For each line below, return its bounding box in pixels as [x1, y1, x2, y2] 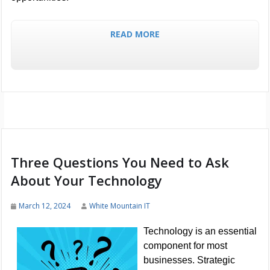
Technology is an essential [143, 225, 257, 236]
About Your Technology [10, 171, 162, 189]
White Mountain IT [89, 200, 150, 211]
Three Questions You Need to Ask [10, 152, 229, 171]
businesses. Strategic [143, 254, 235, 265]
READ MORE [110, 28, 160, 40]
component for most [143, 240, 227, 251]
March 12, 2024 [18, 200, 71, 211]
